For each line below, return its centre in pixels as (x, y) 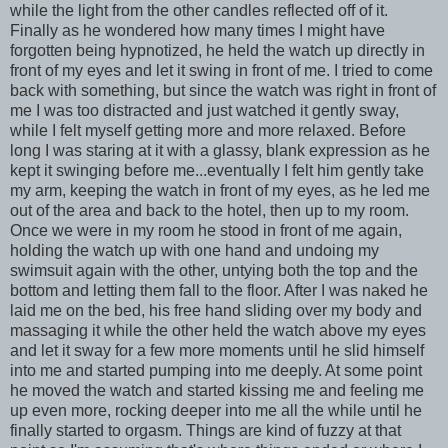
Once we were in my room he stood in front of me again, (206, 230)
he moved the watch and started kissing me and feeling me (217, 390)
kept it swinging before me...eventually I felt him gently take (217, 170)
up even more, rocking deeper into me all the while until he (216, 410)
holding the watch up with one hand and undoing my (194, 250)
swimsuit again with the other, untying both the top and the (214, 270)
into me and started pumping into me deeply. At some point (216, 370)
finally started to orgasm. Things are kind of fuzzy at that (205, 430)
